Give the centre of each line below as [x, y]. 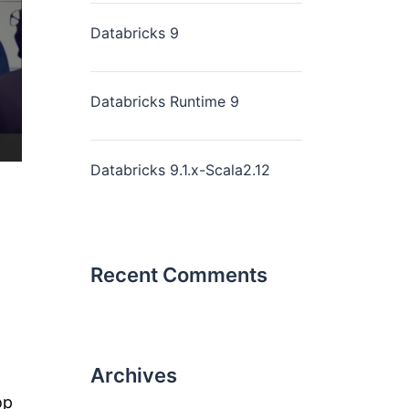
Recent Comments [178, 275]
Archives [133, 375]
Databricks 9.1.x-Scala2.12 [180, 170]
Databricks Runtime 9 [164, 101]
